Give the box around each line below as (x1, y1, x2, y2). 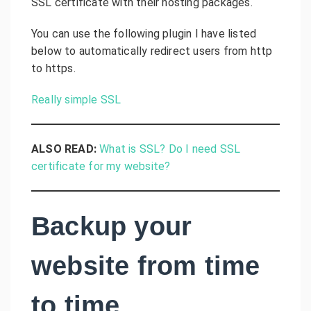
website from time (31, 251, 260, 280)
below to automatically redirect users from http (31, 44, 273, 58)
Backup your (31, 211, 192, 241)
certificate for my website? (31, 159, 171, 173)
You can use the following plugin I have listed (31, 26, 257, 40)
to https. (31, 61, 76, 75)
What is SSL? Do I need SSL (99, 142, 241, 155)
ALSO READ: (31, 142, 96, 155)
